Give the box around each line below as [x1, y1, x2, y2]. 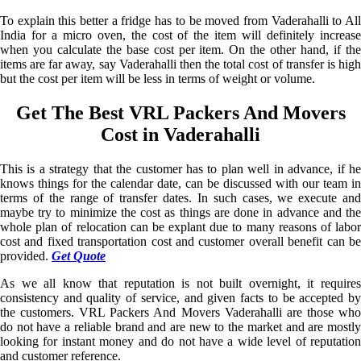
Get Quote [52, 249, 106, 263]
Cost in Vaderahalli [101, 124, 260, 146]
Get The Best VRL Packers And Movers [15, 102, 346, 124]
